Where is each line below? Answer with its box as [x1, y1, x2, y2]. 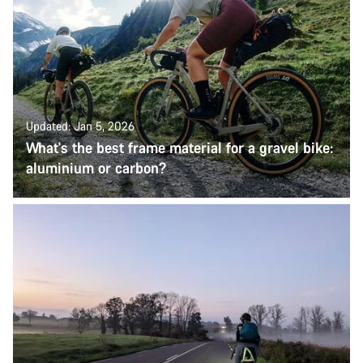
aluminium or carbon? [26, 158, 166, 178]
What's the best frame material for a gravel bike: [26, 138, 334, 158]
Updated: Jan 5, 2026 [26, 118, 135, 135]
